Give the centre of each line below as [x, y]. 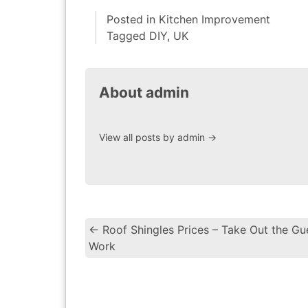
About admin [144, 93]
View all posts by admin [153, 137]
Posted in [133, 19]
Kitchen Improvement [214, 19]
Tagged [128, 36]
